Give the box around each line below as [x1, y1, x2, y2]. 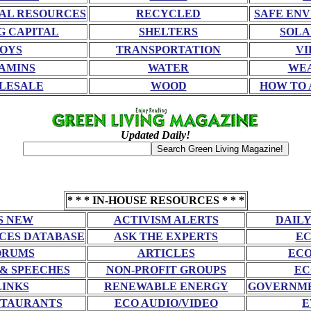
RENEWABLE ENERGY [103, 280, 228, 292]
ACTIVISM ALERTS [113, 213, 219, 226]
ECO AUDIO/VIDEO [114, 296, 218, 309]
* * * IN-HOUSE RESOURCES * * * [67, 194, 244, 206]
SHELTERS [139, 25, 198, 37]
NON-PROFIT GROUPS [106, 263, 226, 276]
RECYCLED [136, 7, 201, 19]
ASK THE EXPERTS [114, 230, 218, 242]
